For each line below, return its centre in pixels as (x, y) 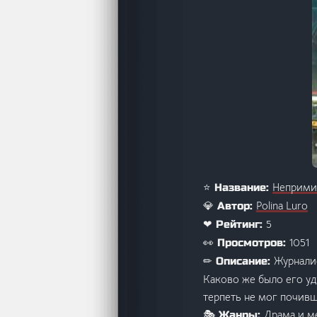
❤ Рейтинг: (235, 224)
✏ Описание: (238, 261)
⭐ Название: (238, 187)
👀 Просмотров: (246, 242)
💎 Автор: (230, 206)
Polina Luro (282, 205)
